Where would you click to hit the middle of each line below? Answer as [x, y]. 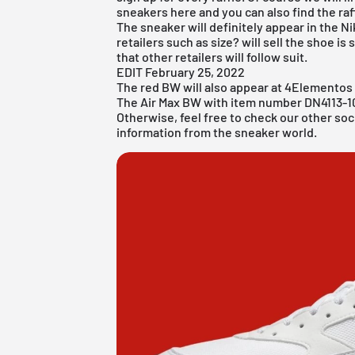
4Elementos [319, 86]
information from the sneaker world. [217, 132]
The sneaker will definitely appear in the [229, 26]
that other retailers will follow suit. [212, 56]
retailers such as [164, 41]
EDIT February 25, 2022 [181, 71]
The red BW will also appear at [201, 86]
